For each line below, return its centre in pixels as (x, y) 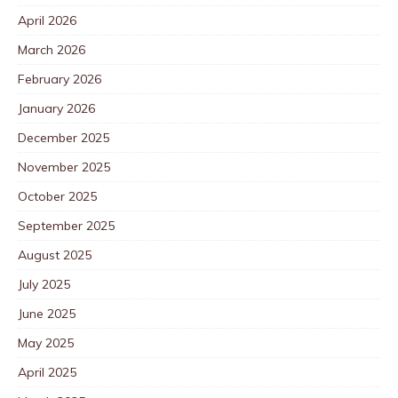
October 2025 (57, 196)
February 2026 (60, 79)
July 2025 (44, 284)
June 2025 (47, 313)
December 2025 (64, 137)
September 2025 (66, 225)
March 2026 (52, 49)
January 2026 (56, 108)
